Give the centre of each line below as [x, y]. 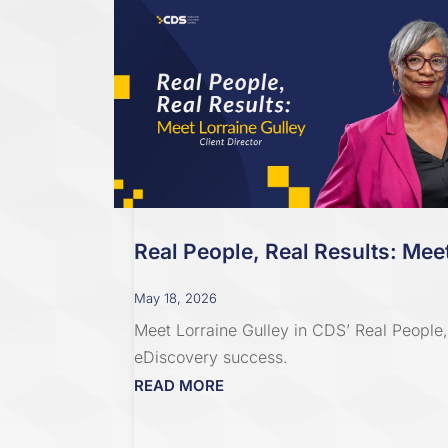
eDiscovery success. [211, 357]
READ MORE [179, 386]
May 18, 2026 [176, 298]
